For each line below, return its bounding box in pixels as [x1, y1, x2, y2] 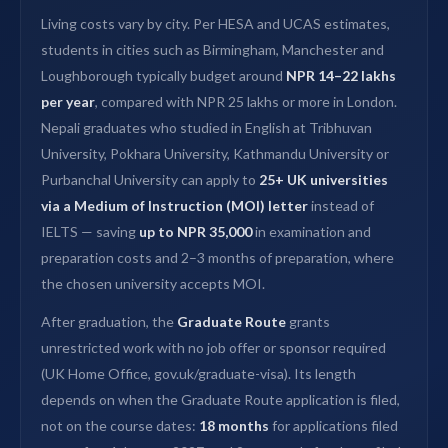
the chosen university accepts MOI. [41, 275, 265, 293]
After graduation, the [41, 313, 177, 331]
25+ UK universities [259, 171, 388, 189]
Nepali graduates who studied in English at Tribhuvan [41, 119, 372, 137]
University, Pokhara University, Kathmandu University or [41, 145, 389, 163]
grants [286, 313, 330, 331]
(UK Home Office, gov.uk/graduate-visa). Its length [41, 365, 356, 383]
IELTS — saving [41, 223, 139, 241]
